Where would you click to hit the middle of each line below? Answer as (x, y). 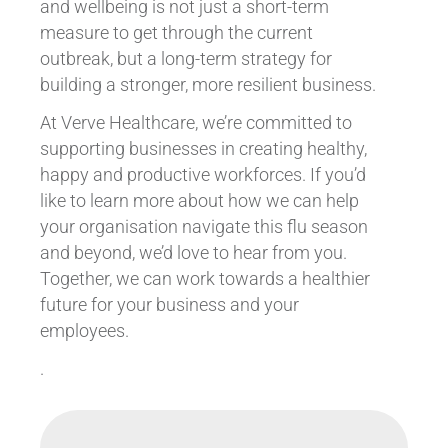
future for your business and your (169, 304)
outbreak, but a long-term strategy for (185, 58)
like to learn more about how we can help (199, 200)
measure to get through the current (176, 32)
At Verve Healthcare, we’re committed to (195, 122)
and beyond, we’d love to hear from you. (193, 252)
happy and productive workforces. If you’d (202, 174)
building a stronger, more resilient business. (207, 84)
